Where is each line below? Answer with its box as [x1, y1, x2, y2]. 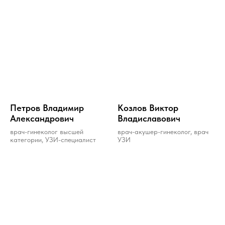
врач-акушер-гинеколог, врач [118, 127, 208, 136]
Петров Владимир [10, 102, 84, 113]
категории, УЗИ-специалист [10, 135, 96, 144]
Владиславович [118, 113, 180, 124]
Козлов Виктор [118, 102, 178, 113]
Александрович [10, 113, 74, 124]
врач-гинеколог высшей [10, 127, 83, 136]
